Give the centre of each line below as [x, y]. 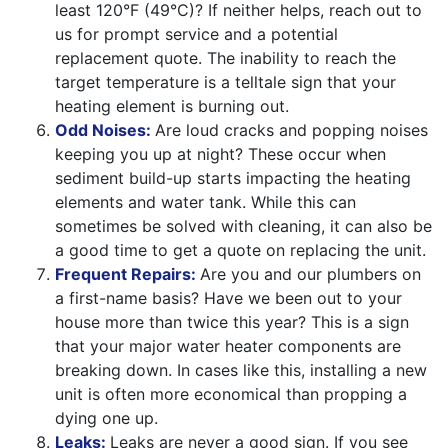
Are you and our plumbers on [310, 273]
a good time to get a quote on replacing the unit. [240, 249]
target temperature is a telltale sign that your [225, 81]
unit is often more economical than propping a [231, 393]
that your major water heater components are [228, 345]
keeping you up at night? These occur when [220, 153]
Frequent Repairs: [127, 273]
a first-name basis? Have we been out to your [228, 297]
